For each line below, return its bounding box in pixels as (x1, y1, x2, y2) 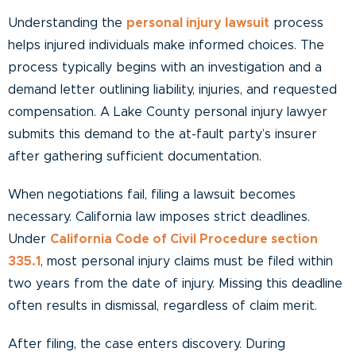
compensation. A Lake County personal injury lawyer (8, 105, 327, 118)
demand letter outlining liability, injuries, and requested (8, 83, 337, 96)
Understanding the (8, 16, 126, 29)
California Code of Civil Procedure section (50, 232, 318, 246)
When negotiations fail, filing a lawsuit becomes (8, 188, 296, 201)
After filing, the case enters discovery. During (8, 337, 285, 350)
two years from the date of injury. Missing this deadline (8, 277, 342, 290)
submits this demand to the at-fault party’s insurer (8, 127, 317, 141)
